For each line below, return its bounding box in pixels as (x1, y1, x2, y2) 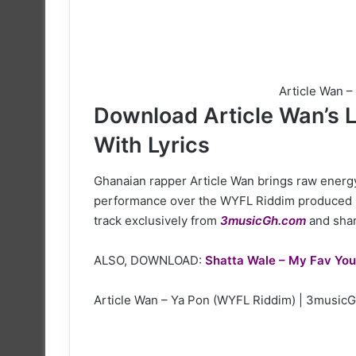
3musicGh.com (220, 212, 306, 228)
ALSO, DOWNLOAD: (94, 252, 205, 268)
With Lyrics (94, 132, 210, 159)
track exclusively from (94, 212, 220, 228)
